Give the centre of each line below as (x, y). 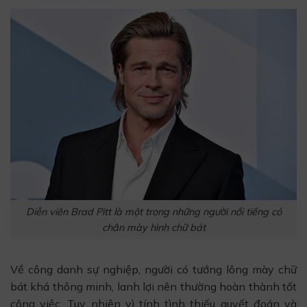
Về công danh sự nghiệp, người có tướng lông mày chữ (153, 270)
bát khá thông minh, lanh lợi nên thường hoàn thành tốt (153, 287)
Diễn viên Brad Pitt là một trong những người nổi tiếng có (153, 211)
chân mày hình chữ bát (153, 227)
